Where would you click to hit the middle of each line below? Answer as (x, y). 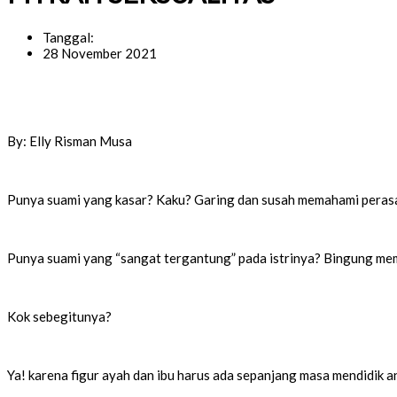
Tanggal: (68, 38)
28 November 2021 (100, 54)
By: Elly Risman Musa (70, 141)
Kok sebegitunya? (59, 317)
